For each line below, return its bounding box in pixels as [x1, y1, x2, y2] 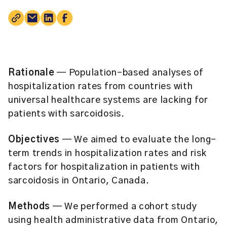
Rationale [8, 68, 57, 78]
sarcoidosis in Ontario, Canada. [8, 176, 149, 185]
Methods [8, 202, 53, 211]
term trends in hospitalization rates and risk [8, 149, 207, 158]
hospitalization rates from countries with [8, 82, 193, 91]
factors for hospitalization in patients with [8, 163, 200, 172]
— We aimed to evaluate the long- [62, 135, 216, 144]
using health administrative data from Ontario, [8, 216, 219, 225]
